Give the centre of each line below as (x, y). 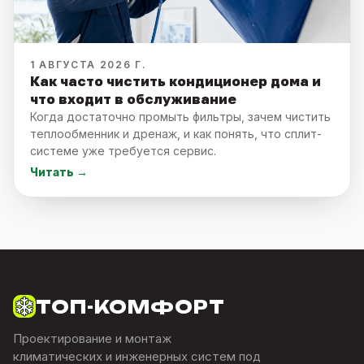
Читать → (59, 172)
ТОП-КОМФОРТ (130, 306)
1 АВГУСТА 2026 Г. (89, 64)
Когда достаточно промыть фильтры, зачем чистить (180, 116)
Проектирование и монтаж (92, 338)
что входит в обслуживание (133, 98)
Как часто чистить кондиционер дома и (175, 80)
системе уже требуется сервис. (123, 150)
